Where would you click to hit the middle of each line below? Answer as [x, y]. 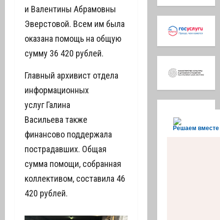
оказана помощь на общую [73, 39]
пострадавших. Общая [66, 149]
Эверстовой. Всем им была [75, 24]
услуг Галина [47, 105]
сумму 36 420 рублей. [64, 53]
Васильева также [56, 120]
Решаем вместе [196, 128]
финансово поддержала [68, 134]
